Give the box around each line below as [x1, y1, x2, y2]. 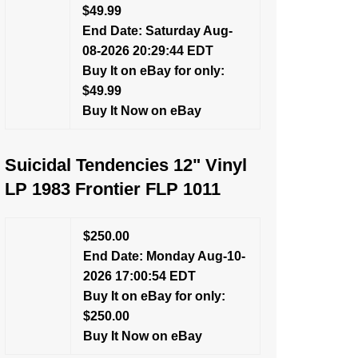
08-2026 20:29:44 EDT [82, 44, 213, 58]
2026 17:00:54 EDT [83, 269, 196, 283]
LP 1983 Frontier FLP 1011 [5, 179, 221, 199]
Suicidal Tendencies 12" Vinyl [5, 155, 247, 175]
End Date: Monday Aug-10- [83, 249, 245, 263]
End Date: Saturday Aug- [82, 24, 233, 38]
